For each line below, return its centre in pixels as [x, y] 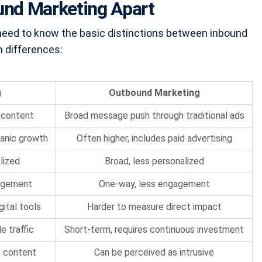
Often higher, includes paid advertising [154, 139]
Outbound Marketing [154, 93]
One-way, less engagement [154, 184]
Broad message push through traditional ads [154, 116]
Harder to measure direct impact [154, 207]
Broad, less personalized [154, 161]
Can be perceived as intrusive [154, 253]
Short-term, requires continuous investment [154, 230]
